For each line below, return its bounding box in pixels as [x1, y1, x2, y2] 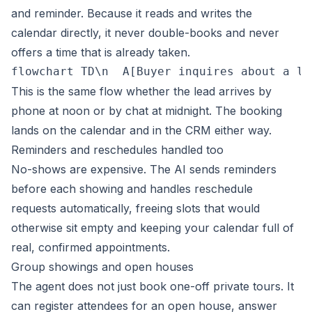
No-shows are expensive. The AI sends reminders [11, 162, 276, 176]
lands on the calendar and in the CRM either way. [11, 123, 272, 137]
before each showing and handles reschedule [11, 182, 253, 196]
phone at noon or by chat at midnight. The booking [11, 104, 282, 118]
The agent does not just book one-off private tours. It [11, 279, 294, 293]
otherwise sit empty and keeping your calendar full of [11, 221, 294, 235]
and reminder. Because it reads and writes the [11, 6, 252, 20]
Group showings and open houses [11, 260, 194, 274]
